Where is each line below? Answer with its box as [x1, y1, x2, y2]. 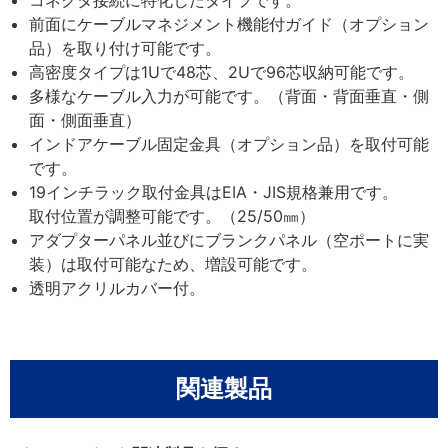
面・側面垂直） [29, 109, 142, 130]
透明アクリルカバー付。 [29, 277, 206, 298]
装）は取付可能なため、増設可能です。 [29, 253, 318, 274]
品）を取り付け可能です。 [29, 37, 222, 58]
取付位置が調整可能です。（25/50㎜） [29, 205, 316, 226]
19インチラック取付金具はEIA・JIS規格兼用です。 [29, 181, 399, 202]
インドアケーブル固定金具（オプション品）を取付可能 [29, 133, 430, 154]
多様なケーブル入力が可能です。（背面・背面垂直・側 [29, 85, 430, 106]
